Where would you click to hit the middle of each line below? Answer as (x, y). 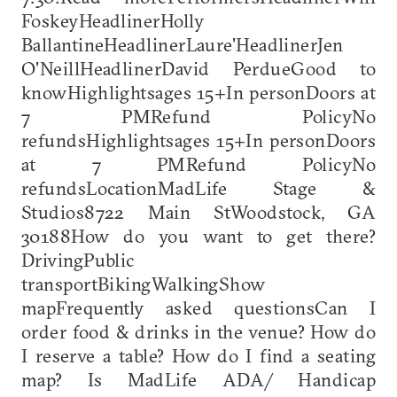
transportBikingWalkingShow (144, 283)
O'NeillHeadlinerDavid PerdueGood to (198, 68)
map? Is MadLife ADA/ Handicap (198, 379)
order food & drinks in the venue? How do (198, 331)
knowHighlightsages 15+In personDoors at (198, 92)
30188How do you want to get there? (198, 235)
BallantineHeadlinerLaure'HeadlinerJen (183, 44)
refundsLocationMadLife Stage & (198, 187)
